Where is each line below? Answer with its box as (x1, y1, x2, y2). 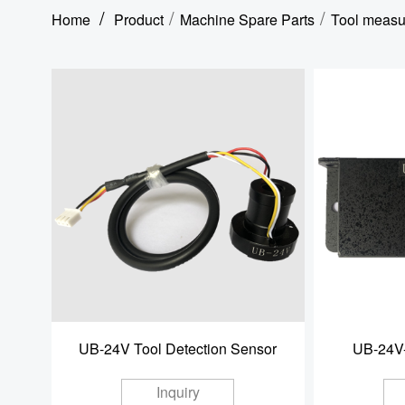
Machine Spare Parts (180, 9, 315, 31)
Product (114, 9, 164, 31)
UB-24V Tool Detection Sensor (79, 338, 278, 360)
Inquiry (155, 381, 200, 403)
